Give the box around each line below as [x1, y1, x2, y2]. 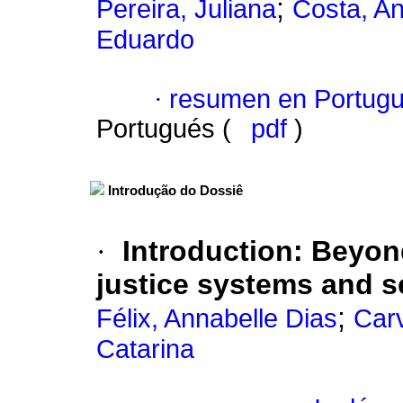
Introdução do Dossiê [108, 184, 243, 199]
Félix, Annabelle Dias [96, 304, 337, 334]
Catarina [96, 335, 194, 364]
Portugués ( [96, 114, 238, 144]
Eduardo [96, 25, 194, 55]
